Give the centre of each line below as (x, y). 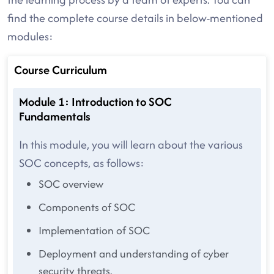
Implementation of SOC (94, 230)
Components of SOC (87, 207)
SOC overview (71, 184)
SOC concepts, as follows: (82, 163)
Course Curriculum (61, 70)
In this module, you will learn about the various (131, 145)
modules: (30, 36)
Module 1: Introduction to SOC (95, 102)
